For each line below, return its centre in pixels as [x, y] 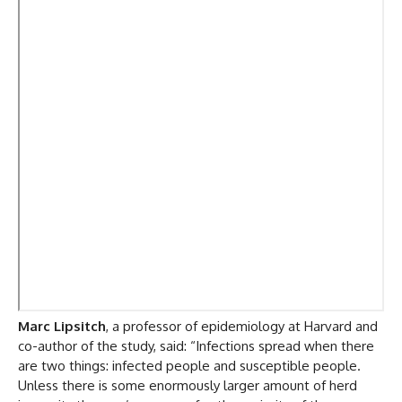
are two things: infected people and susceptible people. [189, 365]
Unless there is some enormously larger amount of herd [188, 385]
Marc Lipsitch [62, 326]
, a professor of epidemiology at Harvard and [242, 326]
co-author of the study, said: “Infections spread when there [196, 345]
